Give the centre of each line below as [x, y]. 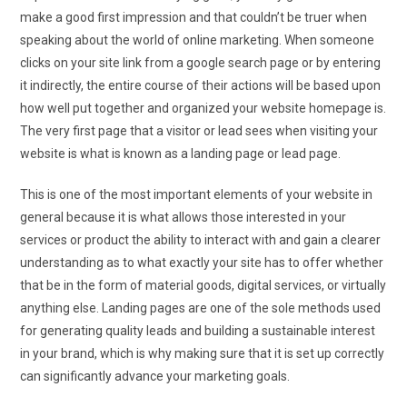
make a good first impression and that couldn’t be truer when [194, 17]
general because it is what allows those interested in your [184, 217]
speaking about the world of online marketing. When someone [198, 40]
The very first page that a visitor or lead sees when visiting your [199, 130]
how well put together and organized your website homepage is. [203, 108]
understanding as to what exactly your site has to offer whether [202, 262]
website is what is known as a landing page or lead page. [181, 153]
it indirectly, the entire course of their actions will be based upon [201, 85]
